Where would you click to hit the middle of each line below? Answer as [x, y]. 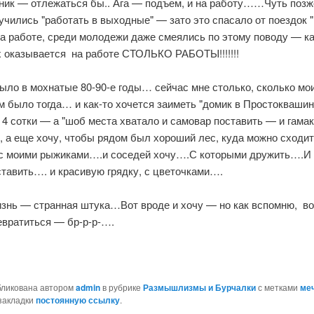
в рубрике [121, 287]
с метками [278, 287]
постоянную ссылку [77, 300]
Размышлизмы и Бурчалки [199, 288]
